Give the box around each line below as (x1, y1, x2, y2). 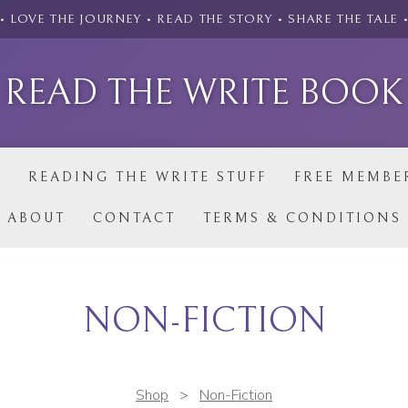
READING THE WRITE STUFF (27, 169, 267, 185)
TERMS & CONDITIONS (202, 210, 402, 226)
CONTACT (92, 210, 176, 226)
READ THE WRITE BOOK (5, 72, 403, 114)
